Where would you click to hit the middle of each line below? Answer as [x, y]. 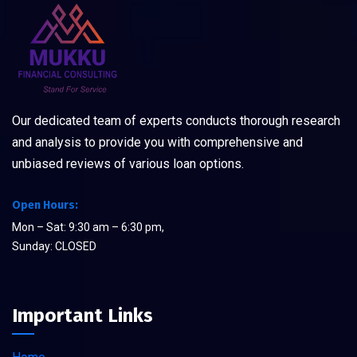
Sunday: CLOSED [54, 246]
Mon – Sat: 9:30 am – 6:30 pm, [88, 227]
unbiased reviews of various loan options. [128, 164]
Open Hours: [45, 205]
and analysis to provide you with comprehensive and [157, 142]
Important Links [82, 316]
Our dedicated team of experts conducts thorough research [176, 121]
